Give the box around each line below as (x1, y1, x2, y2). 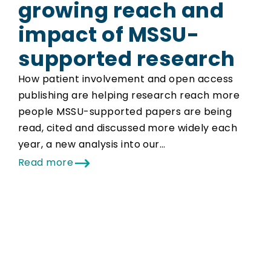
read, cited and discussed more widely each (18, 120, 238, 135)
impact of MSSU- (18, 19, 200, 49)
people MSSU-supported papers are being (18, 104, 232, 119)
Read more (18, 155, 74, 169)
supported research (18, 44, 235, 73)
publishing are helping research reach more (18, 88, 240, 102)
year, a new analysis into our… (18, 137, 166, 151)
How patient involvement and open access (18, 71, 233, 86)
